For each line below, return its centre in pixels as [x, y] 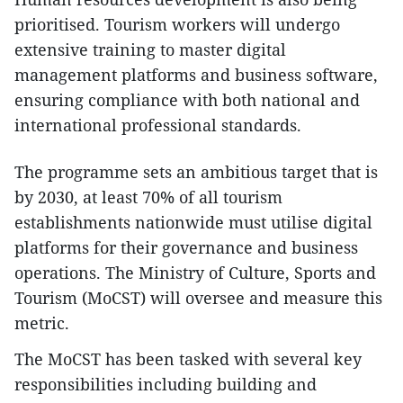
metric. [42, 323]
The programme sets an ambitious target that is [196, 172]
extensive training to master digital [150, 50]
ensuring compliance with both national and [187, 100]
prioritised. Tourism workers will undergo [177, 25]
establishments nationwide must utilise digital [193, 223]
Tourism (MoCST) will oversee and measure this [198, 298]
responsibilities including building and [166, 385]
